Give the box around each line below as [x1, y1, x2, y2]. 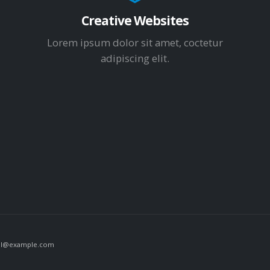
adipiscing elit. [101, 51, 169, 65]
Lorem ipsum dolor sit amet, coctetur [47, 35, 223, 49]
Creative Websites [81, 11, 189, 29]
